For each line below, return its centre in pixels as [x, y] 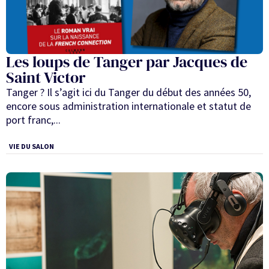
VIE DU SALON [32, 147]
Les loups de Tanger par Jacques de [127, 62]
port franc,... [33, 119]
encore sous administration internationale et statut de [128, 106]
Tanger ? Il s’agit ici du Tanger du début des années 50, [128, 92]
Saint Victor [46, 77]
